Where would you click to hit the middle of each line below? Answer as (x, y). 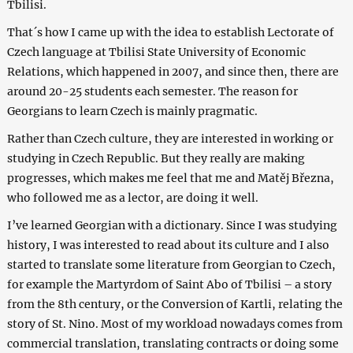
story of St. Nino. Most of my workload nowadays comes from (175, 323)
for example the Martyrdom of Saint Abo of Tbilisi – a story (169, 284)
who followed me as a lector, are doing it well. (132, 197)
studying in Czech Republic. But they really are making (156, 158)
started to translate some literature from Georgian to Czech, (171, 264)
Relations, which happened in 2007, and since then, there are (173, 71)
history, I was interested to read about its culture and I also (168, 245)
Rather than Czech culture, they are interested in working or (170, 138)
